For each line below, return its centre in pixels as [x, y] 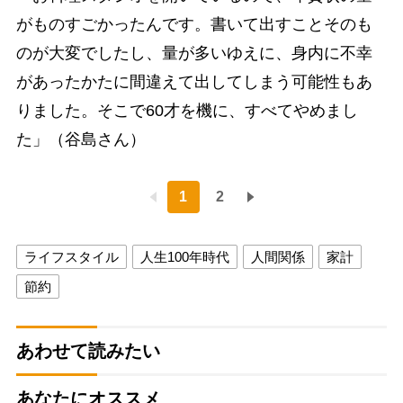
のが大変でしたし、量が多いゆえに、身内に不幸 [194, 54]
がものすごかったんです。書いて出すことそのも [194, 25]
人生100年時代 [184, 257]
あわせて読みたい [88, 351]
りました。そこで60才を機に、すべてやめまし [187, 111]
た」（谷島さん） [81, 140]
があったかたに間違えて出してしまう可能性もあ [194, 82]
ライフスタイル [71, 257]
